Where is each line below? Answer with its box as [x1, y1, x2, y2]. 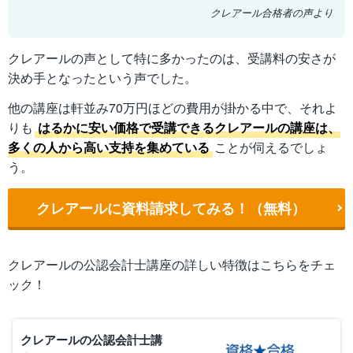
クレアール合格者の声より [210, 5, 333, 20]
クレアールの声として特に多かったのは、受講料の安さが [8, 49, 336, 68]
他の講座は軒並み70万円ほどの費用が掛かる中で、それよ [8, 98, 337, 117]
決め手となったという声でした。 [8, 69, 197, 87]
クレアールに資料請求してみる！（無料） [36, 197, 307, 217]
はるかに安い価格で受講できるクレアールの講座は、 [38, 118, 340, 137]
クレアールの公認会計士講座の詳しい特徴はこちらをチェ [8, 255, 336, 274]
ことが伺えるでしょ [214, 138, 328, 157]
